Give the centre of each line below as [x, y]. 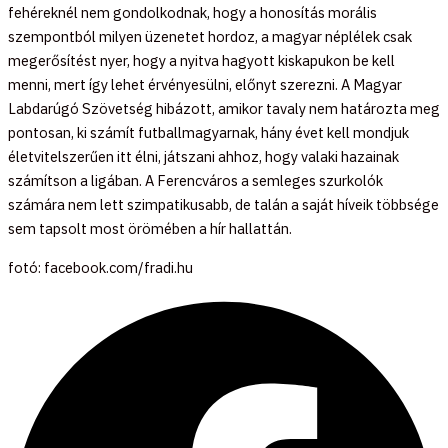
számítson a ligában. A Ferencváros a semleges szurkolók [195, 181]
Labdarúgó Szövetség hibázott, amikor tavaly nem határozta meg [224, 109]
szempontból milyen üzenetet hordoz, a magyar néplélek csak [210, 37]
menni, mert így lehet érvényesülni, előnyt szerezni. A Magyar [205, 85]
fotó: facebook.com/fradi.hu [100, 268]
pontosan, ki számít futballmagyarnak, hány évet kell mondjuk [208, 133]
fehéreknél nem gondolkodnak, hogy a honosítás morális [192, 13]
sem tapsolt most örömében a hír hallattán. [150, 229]
